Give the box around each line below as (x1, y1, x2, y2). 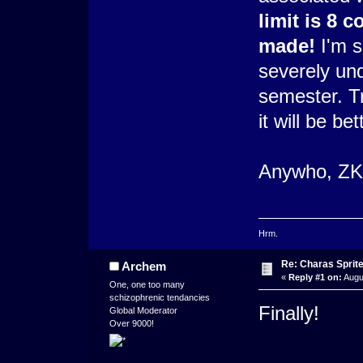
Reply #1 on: (288, 272, 342, 282)
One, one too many (109, 279, 185, 289)
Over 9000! (109, 318, 154, 328)
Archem (122, 258, 167, 273)
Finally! (258, 301, 319, 324)
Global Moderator (109, 305, 177, 315)
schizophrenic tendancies (109, 292, 210, 302)
